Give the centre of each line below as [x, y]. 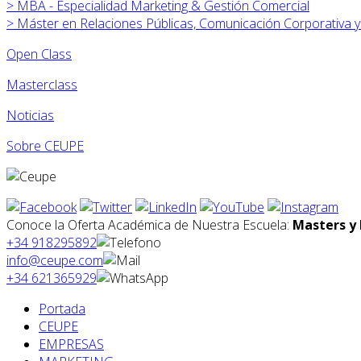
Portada [62, 308]
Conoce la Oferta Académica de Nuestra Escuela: [149, 224]
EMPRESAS [71, 344]
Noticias [30, 115]
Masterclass [42, 84]
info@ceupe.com [55, 260]
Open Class [39, 54]
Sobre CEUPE [45, 145]
